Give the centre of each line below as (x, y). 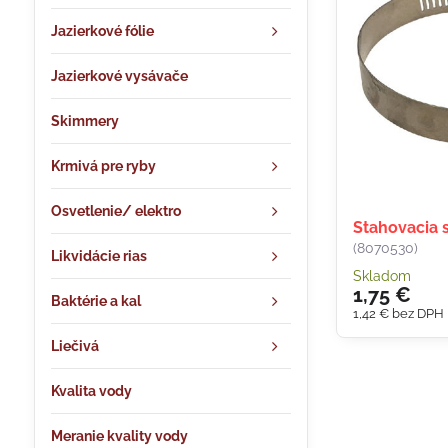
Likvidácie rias (98, 256)
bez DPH (418, 314)
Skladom (382, 276)
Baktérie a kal (95, 301)
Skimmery (84, 121)
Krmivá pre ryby (103, 166)
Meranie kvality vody (119, 436)
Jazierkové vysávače (119, 76)
